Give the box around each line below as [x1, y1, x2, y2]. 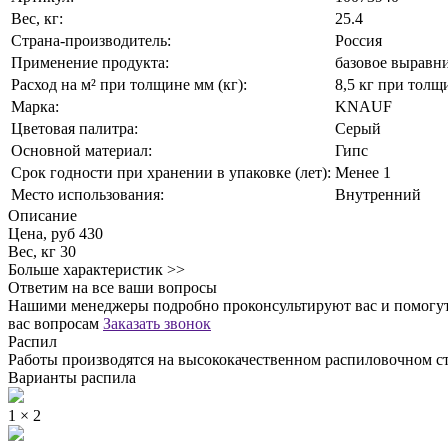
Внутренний [335, 185, 421, 203]
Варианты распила [8, 368, 136, 386]
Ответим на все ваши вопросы [8, 278, 217, 296]
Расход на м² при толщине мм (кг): [11, 75, 247, 93]
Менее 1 [335, 163, 391, 181]
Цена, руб [8, 224, 75, 242]
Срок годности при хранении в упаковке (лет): [11, 163, 331, 181]
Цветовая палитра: [11, 119, 138, 137]
